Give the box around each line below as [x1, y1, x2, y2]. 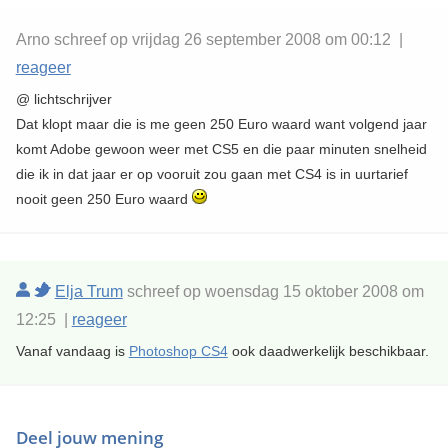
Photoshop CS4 [128, 343, 228, 360]
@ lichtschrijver [15, 91, 112, 108]
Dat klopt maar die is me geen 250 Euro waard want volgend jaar [15, 116, 427, 133]
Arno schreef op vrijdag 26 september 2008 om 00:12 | [15, 31, 403, 49]
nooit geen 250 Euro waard [15, 191, 192, 208]
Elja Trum [54, 283, 123, 301]
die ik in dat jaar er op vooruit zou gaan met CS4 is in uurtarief [15, 166, 408, 183]
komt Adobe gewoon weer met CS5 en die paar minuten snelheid [15, 141, 427, 158]
